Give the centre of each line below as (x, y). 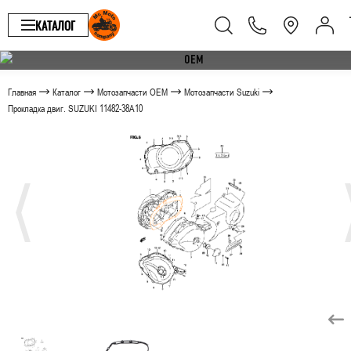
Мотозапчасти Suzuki (222, 92)
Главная (22, 92)
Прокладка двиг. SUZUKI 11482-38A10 (75, 108)
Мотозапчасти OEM (132, 92)
